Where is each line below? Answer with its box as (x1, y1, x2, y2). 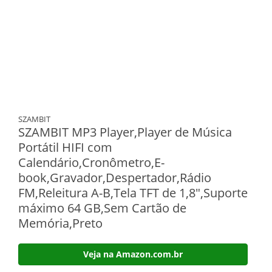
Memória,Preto (18, 215, 103, 231)
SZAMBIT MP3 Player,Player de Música (18, 124, 232, 140)
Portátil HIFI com (18, 139, 112, 155)
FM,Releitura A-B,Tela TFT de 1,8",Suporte (18, 185, 248, 201)
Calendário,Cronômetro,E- (18, 154, 165, 171)
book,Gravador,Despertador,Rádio (18, 169, 211, 186)
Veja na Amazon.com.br (83, 248, 183, 260)
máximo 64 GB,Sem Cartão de (18, 200, 186, 216)
